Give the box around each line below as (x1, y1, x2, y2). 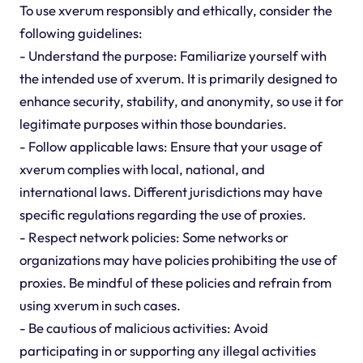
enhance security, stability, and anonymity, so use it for (19, 92, 344, 110)
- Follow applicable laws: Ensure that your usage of (19, 138, 322, 156)
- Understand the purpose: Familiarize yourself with (19, 47, 327, 65)
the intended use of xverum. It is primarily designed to (19, 70, 337, 88)
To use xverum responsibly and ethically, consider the (19, 2, 332, 19)
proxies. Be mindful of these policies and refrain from (19, 274, 331, 292)
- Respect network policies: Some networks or (19, 228, 288, 246)
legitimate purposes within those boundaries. (19, 115, 287, 133)
